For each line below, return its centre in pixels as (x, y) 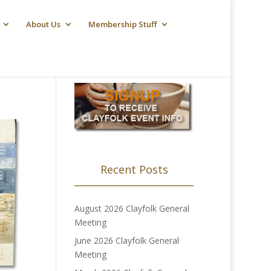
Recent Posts (134, 169)
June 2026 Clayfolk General (127, 240)
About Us (44, 24)
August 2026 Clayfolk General (132, 208)
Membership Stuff (123, 24)
